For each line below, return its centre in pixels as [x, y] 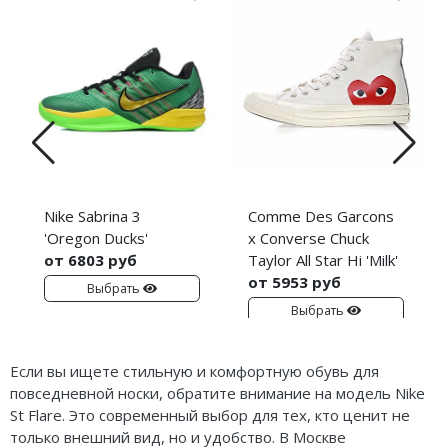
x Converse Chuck [308, 238]
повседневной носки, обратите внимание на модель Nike [217, 393]
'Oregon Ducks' [96, 238]
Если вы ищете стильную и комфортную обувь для [194, 371]
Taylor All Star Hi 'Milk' [323, 260]
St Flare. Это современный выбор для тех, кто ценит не [210, 415]
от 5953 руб [294, 282]
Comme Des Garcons [321, 216]
